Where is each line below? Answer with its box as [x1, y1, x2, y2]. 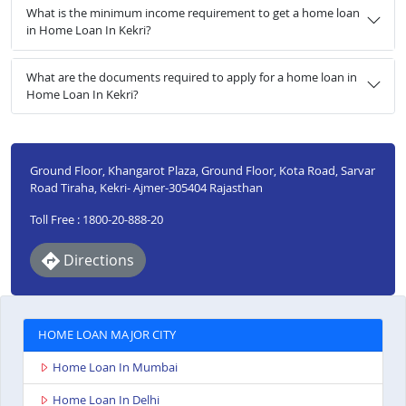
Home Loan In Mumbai [53, 359, 178, 376]
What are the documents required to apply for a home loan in [26, 68, 357, 85]
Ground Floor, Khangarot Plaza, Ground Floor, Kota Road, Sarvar [29, 161, 375, 179]
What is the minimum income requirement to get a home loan [26, 5, 360, 22]
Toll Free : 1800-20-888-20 [29, 210, 163, 227]
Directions [59, 249, 134, 270]
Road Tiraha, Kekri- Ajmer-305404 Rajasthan [29, 179, 263, 196]
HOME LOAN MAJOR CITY [38, 326, 176, 343]
